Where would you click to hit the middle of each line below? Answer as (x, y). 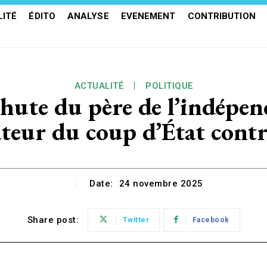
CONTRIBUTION (221, 16)
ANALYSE (88, 16)
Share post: (53, 220)
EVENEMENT (148, 16)
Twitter (136, 220)
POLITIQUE (169, 86)
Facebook (211, 220)
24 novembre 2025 (161, 184)
